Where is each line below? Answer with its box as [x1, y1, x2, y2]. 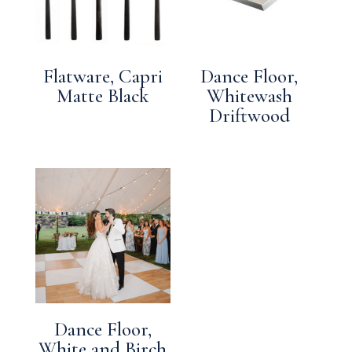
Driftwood [208, 104, 290, 128]
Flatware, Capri [42, 64, 163, 89]
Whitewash [206, 84, 292, 108]
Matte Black [56, 84, 149, 108]
